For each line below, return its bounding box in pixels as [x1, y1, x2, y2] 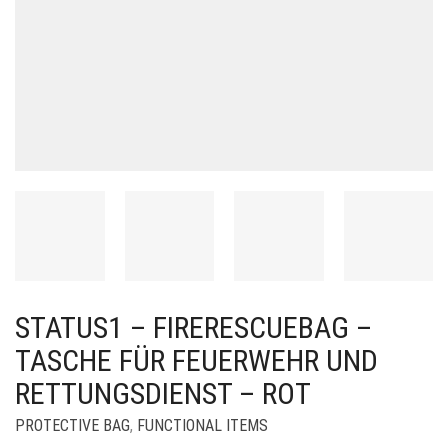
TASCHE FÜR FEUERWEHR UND [15, 342, 378, 378]
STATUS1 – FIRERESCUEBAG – [15, 309, 372, 345]
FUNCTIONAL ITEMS [137, 415, 268, 435]
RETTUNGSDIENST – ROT [15, 375, 311, 411]
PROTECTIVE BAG [15, 415, 130, 435]
